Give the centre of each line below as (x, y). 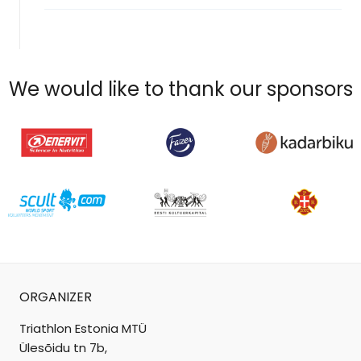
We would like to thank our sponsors (180, 89)
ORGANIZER (56, 297)
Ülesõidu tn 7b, (63, 348)
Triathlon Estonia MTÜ (83, 328)
